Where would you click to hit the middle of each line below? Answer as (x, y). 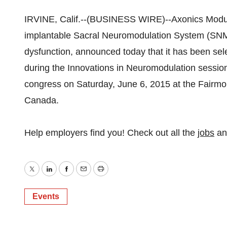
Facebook (86, 176)
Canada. (42, 100)
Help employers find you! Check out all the (111, 133)
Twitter (45, 176)
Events (46, 196)
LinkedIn (66, 176)
